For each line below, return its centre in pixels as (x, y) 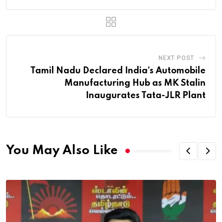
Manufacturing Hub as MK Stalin (135, 83)
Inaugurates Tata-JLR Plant (146, 95)
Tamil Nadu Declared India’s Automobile (118, 71)
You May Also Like (62, 151)
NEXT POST (176, 58)
